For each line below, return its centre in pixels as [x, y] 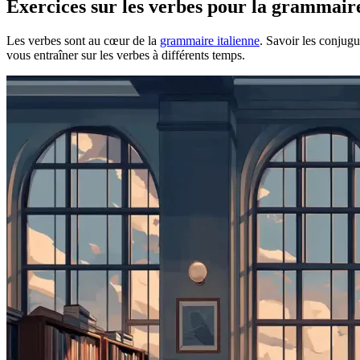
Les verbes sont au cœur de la [83, 40]
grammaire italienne [210, 40]
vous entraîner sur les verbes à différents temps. [126, 55]
